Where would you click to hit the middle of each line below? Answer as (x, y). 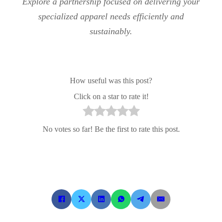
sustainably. (111, 31)
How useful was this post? (111, 81)
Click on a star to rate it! (111, 96)
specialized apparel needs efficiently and (111, 16)
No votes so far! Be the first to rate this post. (111, 129)
